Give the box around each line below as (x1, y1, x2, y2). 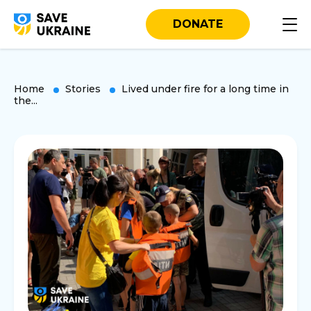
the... (14, 94, 37, 107)
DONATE (173, 17, 224, 31)
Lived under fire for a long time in (121, 83, 289, 95)
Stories (65, 83, 101, 95)
